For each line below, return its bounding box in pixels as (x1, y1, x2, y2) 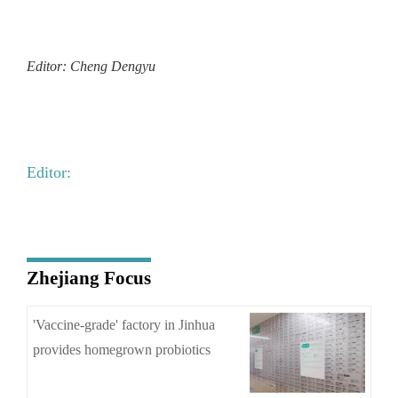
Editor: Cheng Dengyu (26, 58, 155, 74)
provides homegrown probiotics (33, 341, 211, 357)
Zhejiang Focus (26, 268, 151, 289)
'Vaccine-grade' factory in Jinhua (33, 316, 216, 332)
